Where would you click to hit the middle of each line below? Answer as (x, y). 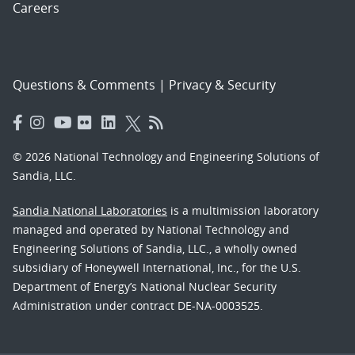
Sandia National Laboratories (90, 210)
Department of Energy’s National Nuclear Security (145, 286)
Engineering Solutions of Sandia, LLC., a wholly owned (155, 248)
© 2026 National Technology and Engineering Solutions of (166, 157)
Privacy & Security (222, 85)
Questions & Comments (84, 85)
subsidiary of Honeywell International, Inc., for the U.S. (157, 267)
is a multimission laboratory (243, 210)
